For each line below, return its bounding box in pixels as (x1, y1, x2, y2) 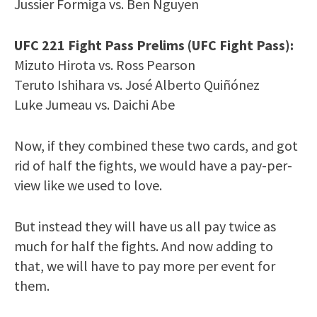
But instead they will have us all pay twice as (14, 217, 276, 235)
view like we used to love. (14, 175, 162, 194)
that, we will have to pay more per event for (14, 256, 275, 275)
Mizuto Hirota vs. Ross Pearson (14, 55, 195, 74)
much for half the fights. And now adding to (14, 236, 273, 255)
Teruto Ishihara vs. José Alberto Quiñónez (14, 75, 260, 93)
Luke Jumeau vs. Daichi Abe (14, 95, 175, 113)
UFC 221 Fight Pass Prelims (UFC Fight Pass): (14, 35, 294, 54)
